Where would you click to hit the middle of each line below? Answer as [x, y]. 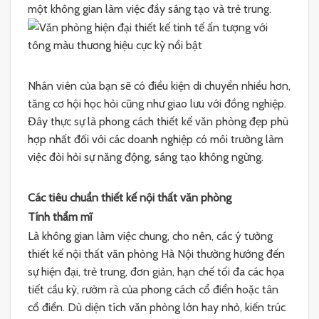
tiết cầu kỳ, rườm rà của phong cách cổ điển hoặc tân [153, 289]
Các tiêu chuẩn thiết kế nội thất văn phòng [130, 198]
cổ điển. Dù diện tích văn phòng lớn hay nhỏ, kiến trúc [157, 307]
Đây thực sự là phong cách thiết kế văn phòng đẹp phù [158, 122]
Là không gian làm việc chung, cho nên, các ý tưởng [150, 236]
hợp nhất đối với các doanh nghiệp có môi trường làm [156, 140]
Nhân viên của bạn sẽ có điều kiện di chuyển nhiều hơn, [159, 86]
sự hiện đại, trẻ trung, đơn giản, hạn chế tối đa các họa [156, 271]
